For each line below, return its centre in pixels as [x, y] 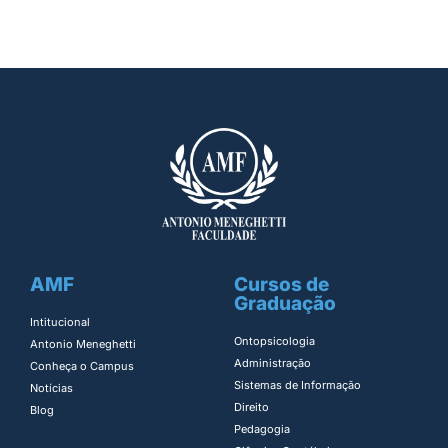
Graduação [285, 304]
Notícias [51, 388]
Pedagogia [262, 429]
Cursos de [281, 285]
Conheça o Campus [82, 366]
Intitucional [60, 322]
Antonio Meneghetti [83, 344]
